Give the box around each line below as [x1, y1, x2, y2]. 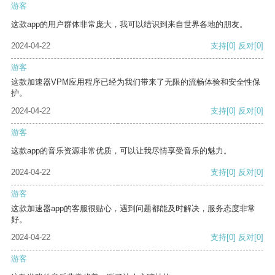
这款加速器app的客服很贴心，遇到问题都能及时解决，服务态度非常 [11, 204, 255, 214]
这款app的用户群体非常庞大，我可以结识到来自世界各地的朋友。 [11, 20, 247, 29]
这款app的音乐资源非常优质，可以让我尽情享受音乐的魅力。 [11, 146, 231, 156]
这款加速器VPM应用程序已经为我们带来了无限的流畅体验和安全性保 [11, 77, 260, 87]
